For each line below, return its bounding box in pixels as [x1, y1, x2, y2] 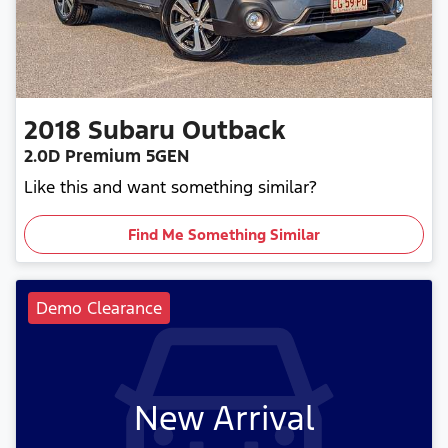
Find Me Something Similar [128, 225, 320, 245]
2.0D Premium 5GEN [24, 145, 189, 168]
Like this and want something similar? [24, 176, 317, 199]
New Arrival [133, 396, 315, 440]
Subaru [88, 114, 175, 147]
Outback [182, 114, 285, 147]
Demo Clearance [36, 297, 162, 320]
